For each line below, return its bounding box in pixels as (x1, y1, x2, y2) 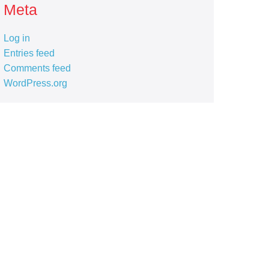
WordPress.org (3, 78, 67, 88)
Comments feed (3, 63, 71, 73)
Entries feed (3, 48, 55, 58)
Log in (3, 33, 30, 43)
